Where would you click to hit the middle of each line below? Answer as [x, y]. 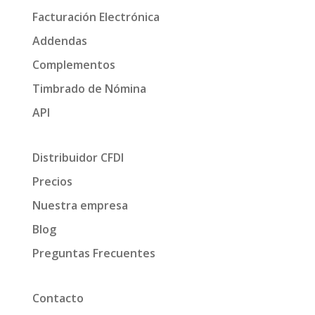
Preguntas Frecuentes [94, 253]
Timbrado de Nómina [89, 88]
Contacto [58, 298]
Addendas [59, 40]
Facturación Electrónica [96, 17]
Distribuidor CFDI [78, 157]
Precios [52, 181]
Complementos [73, 64]
